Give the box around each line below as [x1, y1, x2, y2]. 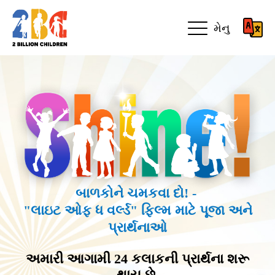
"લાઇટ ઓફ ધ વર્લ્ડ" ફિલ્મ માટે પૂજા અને [23, 202, 252, 218]
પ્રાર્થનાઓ [108, 219, 167, 235]
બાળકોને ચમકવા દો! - [75, 185, 200, 201]
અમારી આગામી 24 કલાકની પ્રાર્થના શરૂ [26, 250, 249, 266]
